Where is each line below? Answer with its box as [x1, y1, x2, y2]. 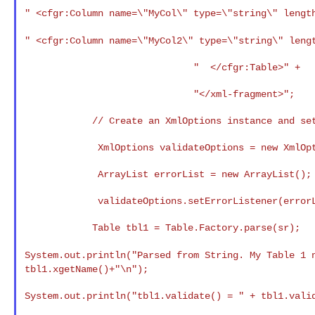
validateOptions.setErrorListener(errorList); [24, 195, 98, 207]
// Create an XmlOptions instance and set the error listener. [24, 115, 92, 127]
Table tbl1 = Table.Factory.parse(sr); [24, 221, 92, 233]
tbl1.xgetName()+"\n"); [24, 263, 148, 275]
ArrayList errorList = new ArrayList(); [24, 168, 98, 180]
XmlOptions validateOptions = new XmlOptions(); [24, 141, 98, 153]
